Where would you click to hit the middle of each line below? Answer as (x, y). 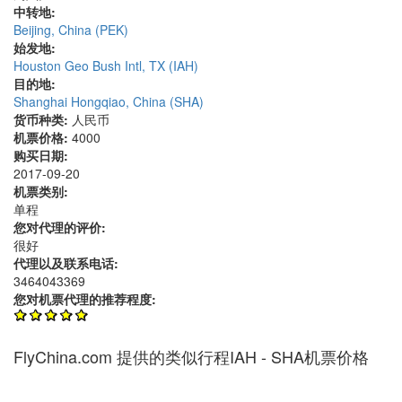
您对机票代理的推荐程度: (87, 299)
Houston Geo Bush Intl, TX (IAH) (106, 66)
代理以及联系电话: (68, 263)
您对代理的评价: (61, 227)
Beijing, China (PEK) (71, 30)
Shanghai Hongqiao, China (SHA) (109, 102)
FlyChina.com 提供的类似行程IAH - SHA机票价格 (191, 357)
